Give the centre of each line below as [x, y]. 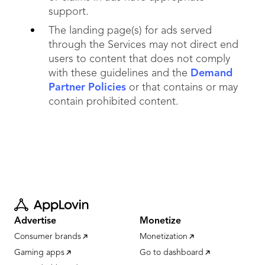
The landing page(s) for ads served [130, 31]
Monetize [160, 221]
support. [69, 12]
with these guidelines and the [119, 73]
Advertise [35, 221]
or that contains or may [182, 88]
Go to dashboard [172, 253]
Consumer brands [48, 237]
